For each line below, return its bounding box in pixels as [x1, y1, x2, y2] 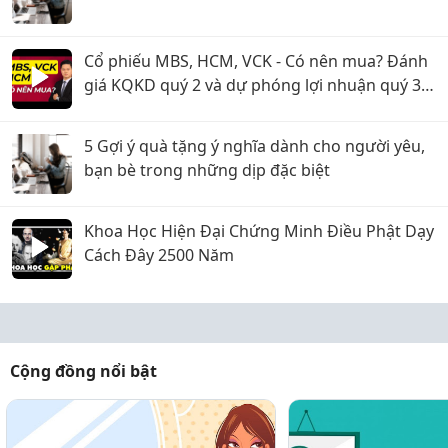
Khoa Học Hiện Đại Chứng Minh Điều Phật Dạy [84, 220, 434, 242]
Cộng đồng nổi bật [10, 360, 157, 382]
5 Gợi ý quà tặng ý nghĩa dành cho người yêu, [84, 135, 425, 157]
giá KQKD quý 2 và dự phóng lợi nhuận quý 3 [84, 74, 421, 96]
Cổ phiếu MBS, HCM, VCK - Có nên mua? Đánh [84, 50, 428, 72]
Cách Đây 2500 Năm [84, 244, 234, 266]
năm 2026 [84, 98, 158, 120]
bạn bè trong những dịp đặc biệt [84, 159, 330, 181]
